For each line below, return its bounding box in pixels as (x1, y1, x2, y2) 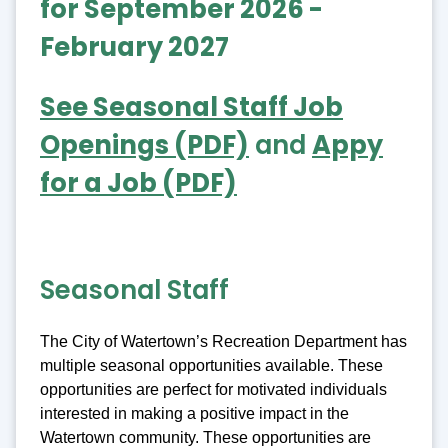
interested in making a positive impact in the (40, 405, 349, 423)
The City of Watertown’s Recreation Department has (40, 333, 407, 351)
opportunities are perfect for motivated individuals (40, 381, 387, 399)
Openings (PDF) (40, 126, 249, 163)
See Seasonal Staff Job (40, 88, 343, 125)
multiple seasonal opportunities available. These (40, 357, 383, 375)
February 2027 (40, 29, 229, 66)
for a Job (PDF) (40, 164, 237, 201)
